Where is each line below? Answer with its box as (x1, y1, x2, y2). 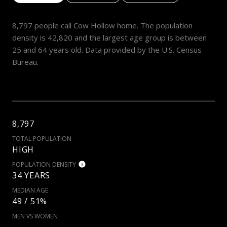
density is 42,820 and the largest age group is (12, 32, 175, 43)
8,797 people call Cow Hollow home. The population (12, 20, 193, 31)
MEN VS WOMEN (12, 212, 58, 221)
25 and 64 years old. (12, 45, 83, 55)
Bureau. (12, 57, 39, 67)
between (175, 32, 207, 43)
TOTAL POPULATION (12, 134, 71, 143)
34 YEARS (12, 170, 50, 181)
